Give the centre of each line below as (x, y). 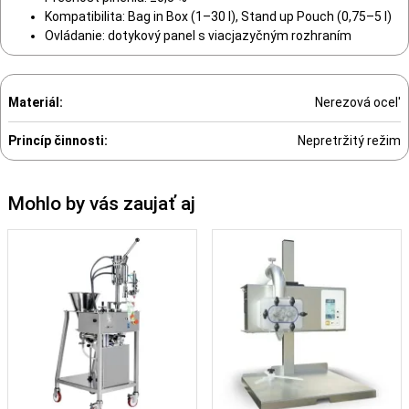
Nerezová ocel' (358, 102)
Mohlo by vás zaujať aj (101, 203)
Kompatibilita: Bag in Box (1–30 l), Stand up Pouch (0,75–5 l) (218, 16)
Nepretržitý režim (349, 140)
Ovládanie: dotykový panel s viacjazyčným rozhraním (198, 35)
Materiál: (36, 102)
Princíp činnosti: (58, 140)
